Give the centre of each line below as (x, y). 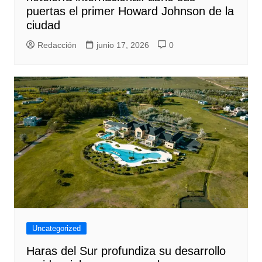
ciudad (43, 25)
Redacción (57, 45)
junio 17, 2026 (123, 45)
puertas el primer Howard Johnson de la (130, 11)
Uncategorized (56, 229)
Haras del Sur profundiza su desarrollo (126, 251)
